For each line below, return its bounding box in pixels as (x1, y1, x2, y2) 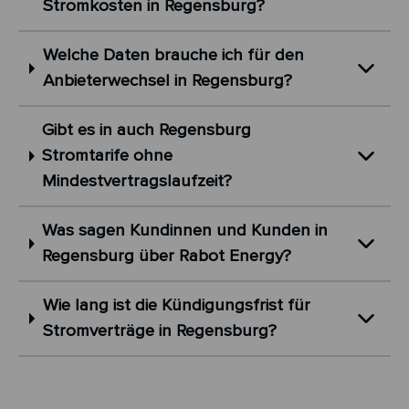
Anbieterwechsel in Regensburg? (42, 69, 292, 91)
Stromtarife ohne (42, 144, 173, 166)
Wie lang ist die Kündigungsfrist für (42, 294, 310, 316)
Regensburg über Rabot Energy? (42, 245, 292, 267)
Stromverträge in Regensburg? (42, 320, 277, 341)
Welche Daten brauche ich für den (42, 44, 304, 66)
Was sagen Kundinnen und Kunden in (42, 219, 329, 241)
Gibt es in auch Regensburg (42, 119, 252, 141)
